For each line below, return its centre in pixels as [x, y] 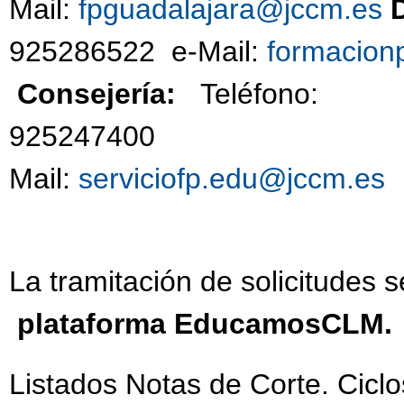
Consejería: [109, 94]
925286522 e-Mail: [138, 52]
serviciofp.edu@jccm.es [232, 179]
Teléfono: [263, 94]
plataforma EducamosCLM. [205, 324]
